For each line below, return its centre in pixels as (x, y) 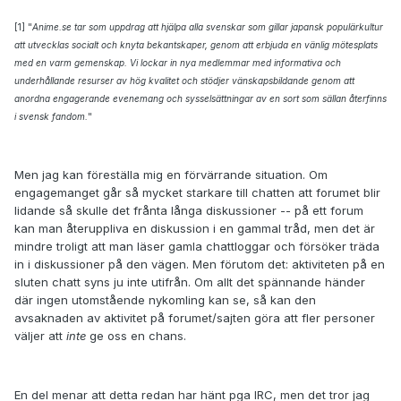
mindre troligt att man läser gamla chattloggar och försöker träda (197, 246)
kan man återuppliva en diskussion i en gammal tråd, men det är (195, 228)
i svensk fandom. (51, 116)
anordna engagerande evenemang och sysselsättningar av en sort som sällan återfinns (200, 98)
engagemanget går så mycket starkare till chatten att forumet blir (197, 192)
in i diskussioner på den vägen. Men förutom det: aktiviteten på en (200, 264)
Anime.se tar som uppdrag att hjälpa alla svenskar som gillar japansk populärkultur (208, 26)
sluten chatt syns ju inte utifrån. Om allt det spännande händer (190, 282)
